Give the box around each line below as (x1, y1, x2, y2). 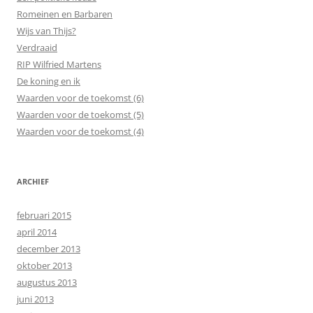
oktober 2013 (17, 259, 72, 272)
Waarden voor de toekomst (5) (17, 108, 144, 121)
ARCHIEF (17, 176, 49, 187)
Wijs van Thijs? (17, 24, 76, 37)
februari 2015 (17, 209, 71, 221)
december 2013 (17, 242, 80, 255)
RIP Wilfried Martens (17, 58, 101, 71)
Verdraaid (17, 41, 57, 54)
